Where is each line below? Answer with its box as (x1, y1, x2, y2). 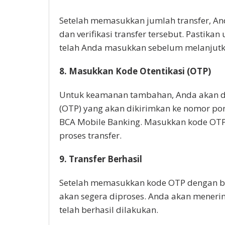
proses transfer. (59, 129, 122, 141)
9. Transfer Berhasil (59, 153, 142, 165)
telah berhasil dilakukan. (59, 203, 158, 215)
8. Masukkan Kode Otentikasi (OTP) (59, 65, 211, 77)
